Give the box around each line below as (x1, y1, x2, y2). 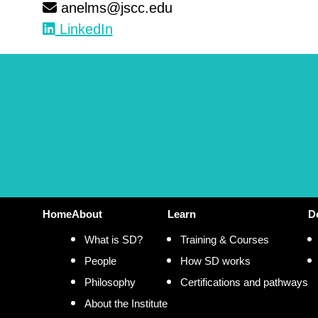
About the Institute (84, 297, 168, 309)
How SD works (180, 254, 251, 267)
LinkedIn (55, 21, 113, 37)
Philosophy (84, 275, 136, 288)
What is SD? (84, 233, 143, 246)
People (84, 254, 116, 267)
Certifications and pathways (180, 275, 308, 288)
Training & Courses (180, 233, 269, 246)
